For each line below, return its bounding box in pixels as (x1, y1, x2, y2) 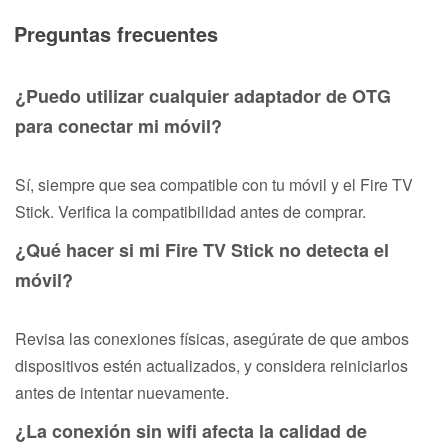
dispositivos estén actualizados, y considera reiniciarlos (15, 353, 408, 377)
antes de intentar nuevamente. (15, 380, 229, 404)
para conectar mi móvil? (15, 112, 222, 139)
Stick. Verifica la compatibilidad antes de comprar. (15, 199, 366, 223)
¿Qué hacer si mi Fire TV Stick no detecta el (15, 236, 389, 263)
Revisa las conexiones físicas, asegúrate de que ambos (15, 326, 409, 350)
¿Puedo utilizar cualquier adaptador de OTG (15, 82, 391, 109)
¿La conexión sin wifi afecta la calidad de (15, 417, 367, 444)
